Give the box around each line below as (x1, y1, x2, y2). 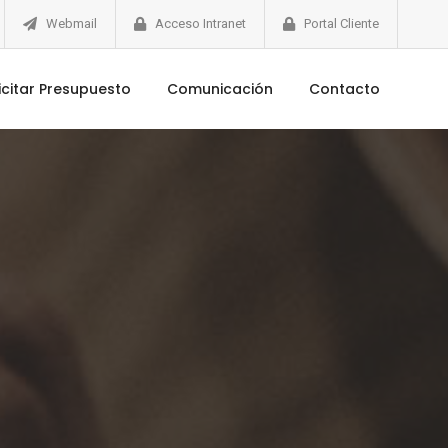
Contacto (309, 79, 380, 99)
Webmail (46, 16, 97, 31)
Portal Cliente (304, 16, 379, 31)
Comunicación (167, 79, 273, 99)
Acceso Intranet (155, 16, 246, 31)
